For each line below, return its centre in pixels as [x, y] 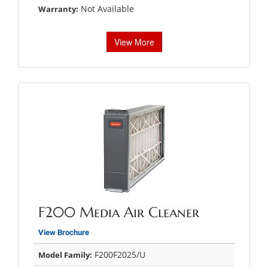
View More [134, 42]
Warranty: [58, 9]
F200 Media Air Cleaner [119, 212]
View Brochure [64, 232]
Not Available [106, 8]
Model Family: [65, 255]
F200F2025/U [119, 254]
